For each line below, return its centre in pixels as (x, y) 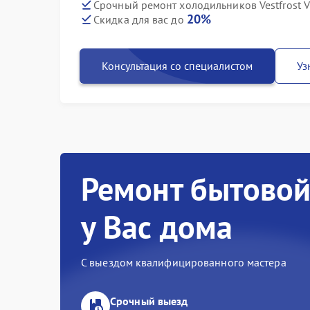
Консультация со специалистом (177, 66)
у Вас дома (157, 227)
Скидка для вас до (140, 19)
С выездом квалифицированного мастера (184, 262)
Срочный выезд (149, 301)
